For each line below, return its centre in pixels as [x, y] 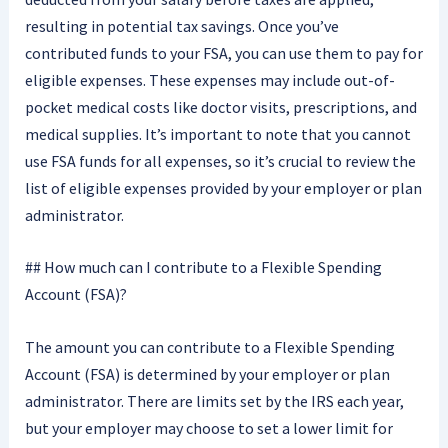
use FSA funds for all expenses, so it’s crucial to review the [220, 160]
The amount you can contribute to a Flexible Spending [209, 346]
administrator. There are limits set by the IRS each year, [214, 400]
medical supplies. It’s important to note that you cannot [217, 133]
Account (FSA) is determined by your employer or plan [207, 373]
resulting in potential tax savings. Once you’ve [181, 25]
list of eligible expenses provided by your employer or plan [223, 187]
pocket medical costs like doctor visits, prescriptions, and [220, 106]
